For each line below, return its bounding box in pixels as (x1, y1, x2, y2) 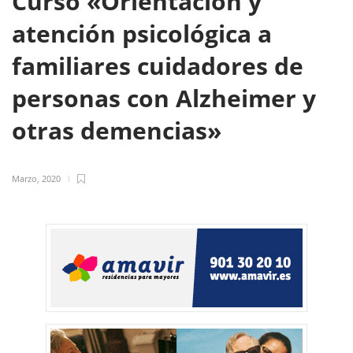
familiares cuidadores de (12, 50, 303, 82)
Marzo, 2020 (12, 173, 61, 184)
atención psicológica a (12, 17, 272, 50)
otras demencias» (12, 114, 228, 147)
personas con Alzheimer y (12, 82, 316, 114)
